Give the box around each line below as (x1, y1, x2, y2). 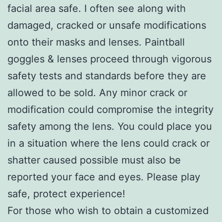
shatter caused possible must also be (7, 154, 181, 166)
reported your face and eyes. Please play (7, 170, 200, 183)
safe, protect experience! (7, 187, 125, 200)
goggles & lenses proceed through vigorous (7, 53, 212, 65)
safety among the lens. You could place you (7, 120, 212, 132)
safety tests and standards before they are (7, 69, 206, 82)
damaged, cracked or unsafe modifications (7, 19, 206, 31)
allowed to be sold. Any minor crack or (7, 86, 187, 99)
